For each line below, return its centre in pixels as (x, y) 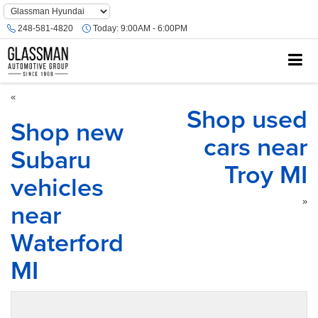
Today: (106, 29)
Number (19, 21)
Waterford (67, 242)
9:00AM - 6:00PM (153, 29)
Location (20, 33)
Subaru (51, 159)
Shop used (247, 119)
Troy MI (266, 174)
